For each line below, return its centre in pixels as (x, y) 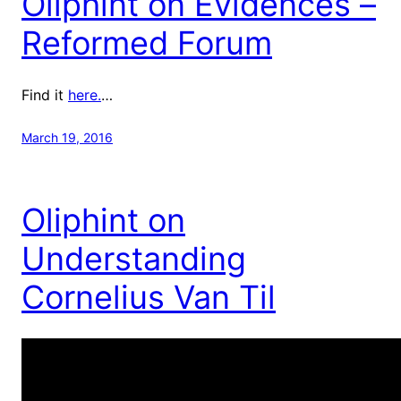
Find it (45, 94)
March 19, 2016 (67, 137)
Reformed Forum (147, 43)
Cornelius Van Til (149, 297)
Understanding (134, 258)
